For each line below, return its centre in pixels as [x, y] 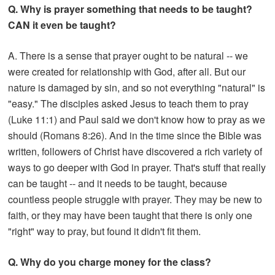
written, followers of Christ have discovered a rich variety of [135, 151]
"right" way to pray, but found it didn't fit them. [105, 231]
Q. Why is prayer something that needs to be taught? [130, 9]
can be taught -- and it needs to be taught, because [118, 183]
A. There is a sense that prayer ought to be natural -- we [128, 55]
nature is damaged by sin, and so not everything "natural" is [137, 87]
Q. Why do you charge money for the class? [111, 261]
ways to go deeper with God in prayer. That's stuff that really [137, 167]
